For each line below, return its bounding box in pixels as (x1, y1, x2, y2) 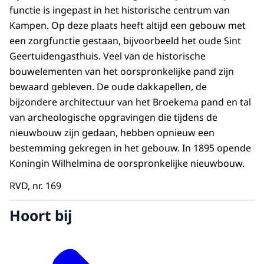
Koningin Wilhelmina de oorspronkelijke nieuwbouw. (9, 157, 245, 170)
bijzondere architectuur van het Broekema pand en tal (9, 95, 251, 109)
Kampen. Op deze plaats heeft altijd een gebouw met (9, 19, 246, 32)
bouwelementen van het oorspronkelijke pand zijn (9, 65, 234, 78)
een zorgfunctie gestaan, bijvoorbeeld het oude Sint (9, 34, 241, 48)
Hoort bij (9, 205, 72, 225)
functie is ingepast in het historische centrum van (9, 4, 230, 17)
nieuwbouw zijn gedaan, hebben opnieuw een (9, 126, 214, 140)
